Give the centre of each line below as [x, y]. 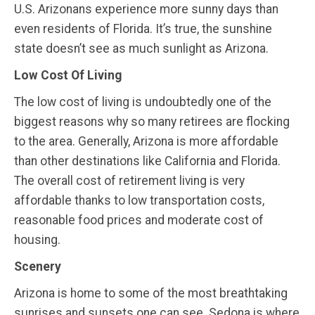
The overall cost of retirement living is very [129, 181]
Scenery [38, 267]
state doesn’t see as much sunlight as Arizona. [141, 49]
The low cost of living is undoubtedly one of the [143, 102]
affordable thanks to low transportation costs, [139, 201]
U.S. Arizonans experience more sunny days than [146, 9]
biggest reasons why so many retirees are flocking [152, 122]
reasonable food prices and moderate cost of [139, 220]
